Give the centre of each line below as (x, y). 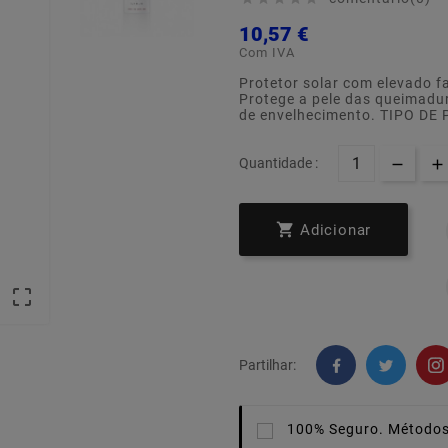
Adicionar (336, 230)
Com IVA (267, 53)
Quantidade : (278, 163)
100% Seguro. (335, 429)
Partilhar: (267, 365)
